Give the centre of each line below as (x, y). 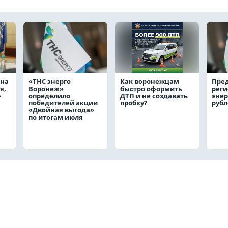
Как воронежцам (150, 81)
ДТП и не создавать (154, 96)
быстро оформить (151, 89)
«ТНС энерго (50, 81)
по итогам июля (56, 117)
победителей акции (63, 103)
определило (49, 96)
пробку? (134, 103)
